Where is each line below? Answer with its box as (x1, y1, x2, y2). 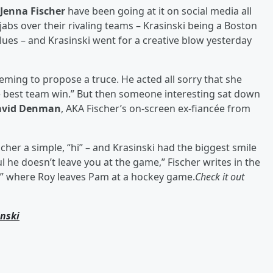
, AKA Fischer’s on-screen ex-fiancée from (61, 102, 250, 115)
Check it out (195, 170, 244, 183)
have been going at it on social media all (68, 4, 252, 18)
